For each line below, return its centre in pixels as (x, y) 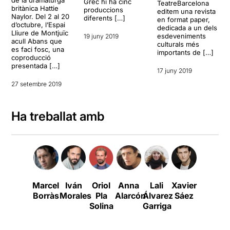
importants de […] (185, 52)
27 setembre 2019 (37, 84)
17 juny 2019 (174, 70)
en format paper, (183, 19)
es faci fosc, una (38, 49)
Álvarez (158, 195)
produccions (103, 10)
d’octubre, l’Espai (39, 24)
